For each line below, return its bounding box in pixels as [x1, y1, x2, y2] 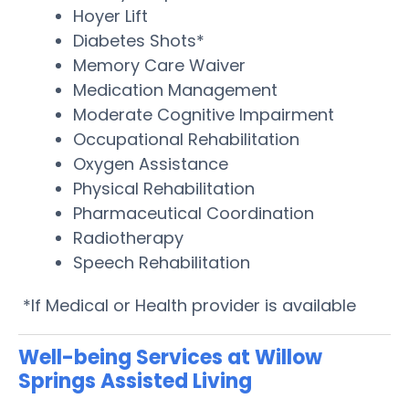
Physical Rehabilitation [73, 176, 255, 200]
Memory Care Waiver [73, 53, 246, 77]
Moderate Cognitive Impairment [73, 102, 334, 126]
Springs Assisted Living [18, 366, 252, 395]
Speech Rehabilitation [73, 250, 250, 274]
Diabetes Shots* [73, 28, 204, 52]
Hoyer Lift [73, 4, 148, 27]
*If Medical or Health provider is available [18, 293, 356, 317]
